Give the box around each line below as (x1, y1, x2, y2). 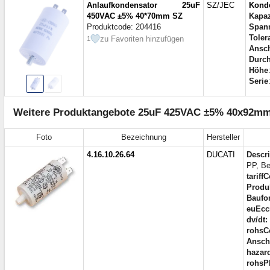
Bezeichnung (121, 133, 166, 142)
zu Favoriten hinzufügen (100, 34, 184, 44)
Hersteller (207, 133, 240, 142)
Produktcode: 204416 (87, 22, 161, 32)
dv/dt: (246, 215, 268, 225)
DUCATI (207, 150, 235, 160)
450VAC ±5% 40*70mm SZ (87, 11, 183, 21)
